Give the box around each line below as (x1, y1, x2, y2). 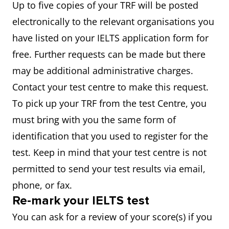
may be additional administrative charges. (12, 64, 193, 77)
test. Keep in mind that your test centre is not (12, 146, 207, 158)
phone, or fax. (12, 179, 72, 191)
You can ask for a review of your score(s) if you (12, 211, 212, 223)
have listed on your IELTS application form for (12, 32, 209, 44)
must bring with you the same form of (12, 113, 176, 126)
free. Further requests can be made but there (12, 48, 205, 60)
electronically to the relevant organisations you (12, 15, 214, 28)
